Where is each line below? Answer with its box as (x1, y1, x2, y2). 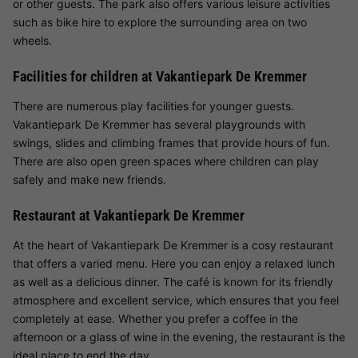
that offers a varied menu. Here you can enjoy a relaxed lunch (13, 257, 335, 271)
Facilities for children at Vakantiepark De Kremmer (13, 68, 307, 86)
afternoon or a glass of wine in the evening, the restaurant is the (13, 330, 345, 344)
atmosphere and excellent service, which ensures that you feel (13, 293, 339, 308)
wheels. (13, 34, 52, 48)
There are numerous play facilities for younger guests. (13, 99, 294, 113)
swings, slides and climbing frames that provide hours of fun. (13, 136, 330, 150)
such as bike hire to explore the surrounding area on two (13, 15, 307, 30)
